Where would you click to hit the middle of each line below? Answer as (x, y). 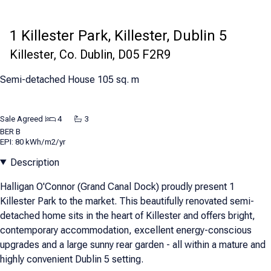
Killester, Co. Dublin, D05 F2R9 (90, 55)
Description (34, 162)
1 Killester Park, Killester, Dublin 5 (118, 36)
